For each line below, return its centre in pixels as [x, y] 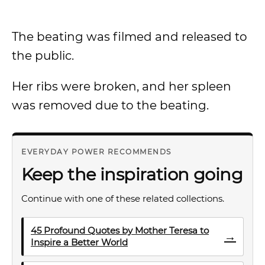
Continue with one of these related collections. [123, 198]
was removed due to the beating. [112, 105]
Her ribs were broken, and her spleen [122, 86]
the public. [44, 56]
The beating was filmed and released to [130, 37]
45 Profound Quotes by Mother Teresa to [120, 230]
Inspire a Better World [79, 242]
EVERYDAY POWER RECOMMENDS [96, 152]
